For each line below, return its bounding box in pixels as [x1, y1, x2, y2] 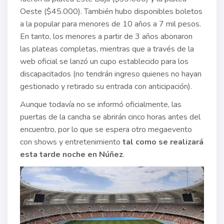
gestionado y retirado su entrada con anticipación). [20, 80, 192, 92]
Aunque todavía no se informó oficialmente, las [20, 98, 181, 110]
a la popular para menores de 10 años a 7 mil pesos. [20, 18, 201, 29]
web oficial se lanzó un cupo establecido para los [20, 55, 188, 67]
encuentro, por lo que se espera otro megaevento [20, 123, 192, 135]
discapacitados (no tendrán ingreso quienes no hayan [20, 68, 201, 79]
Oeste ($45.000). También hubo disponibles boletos [20, 5, 202, 17]
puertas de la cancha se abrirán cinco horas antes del [20, 111, 200, 122]
